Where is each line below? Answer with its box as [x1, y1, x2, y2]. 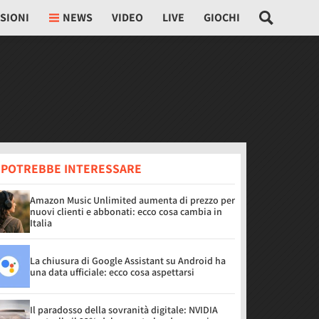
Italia [30, 216, 52, 229]
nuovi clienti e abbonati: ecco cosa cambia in [30, 205, 222, 218]
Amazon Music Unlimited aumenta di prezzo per [30, 194, 235, 206]
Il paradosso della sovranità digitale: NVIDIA [30, 303, 218, 316]
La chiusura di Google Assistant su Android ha [30, 254, 226, 267]
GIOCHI [204, 10, 241, 25]
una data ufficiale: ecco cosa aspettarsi [30, 266, 194, 278]
